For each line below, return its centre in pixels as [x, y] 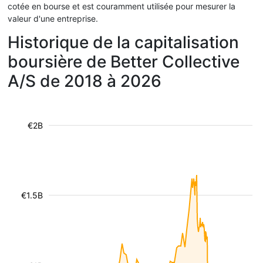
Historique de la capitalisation [123, 42]
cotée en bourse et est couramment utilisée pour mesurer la [122, 6]
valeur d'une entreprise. [53, 18]
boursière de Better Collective [124, 62]
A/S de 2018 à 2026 [85, 81]
